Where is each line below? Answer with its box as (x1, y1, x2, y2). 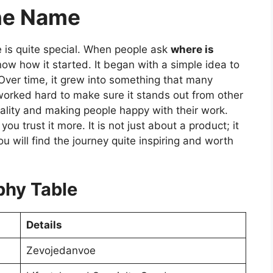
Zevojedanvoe (26, 244, 96, 257)
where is (171, 43, 214, 55)
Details (26, 219, 62, 232)
